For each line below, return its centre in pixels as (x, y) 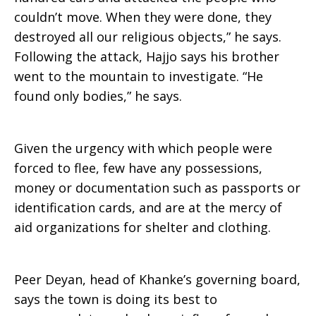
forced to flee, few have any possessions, (138, 168)
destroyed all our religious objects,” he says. (148, 37)
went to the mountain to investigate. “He (139, 76)
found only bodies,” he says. (98, 96)
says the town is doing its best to (116, 299)
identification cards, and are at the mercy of (148, 207)
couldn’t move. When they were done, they (143, 17)
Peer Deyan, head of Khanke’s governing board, (157, 279)
